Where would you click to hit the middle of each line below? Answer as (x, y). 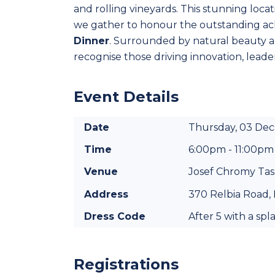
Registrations (126, 264)
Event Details (126, 96)
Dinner (91, 41)
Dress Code (115, 216)
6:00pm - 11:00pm (231, 149)
